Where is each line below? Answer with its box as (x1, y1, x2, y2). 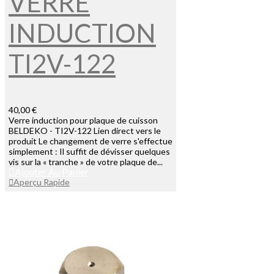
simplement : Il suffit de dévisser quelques (9, 146, 170, 157)
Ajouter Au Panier (15, 166, 89, 178)
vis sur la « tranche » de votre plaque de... (9, 157, 163, 168)
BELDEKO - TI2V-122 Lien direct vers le (9, 125, 161, 136)
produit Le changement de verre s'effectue (9, 136, 172, 147)
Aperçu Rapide (13, 177, 70, 188)
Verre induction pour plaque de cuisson (9, 115, 158, 126)
